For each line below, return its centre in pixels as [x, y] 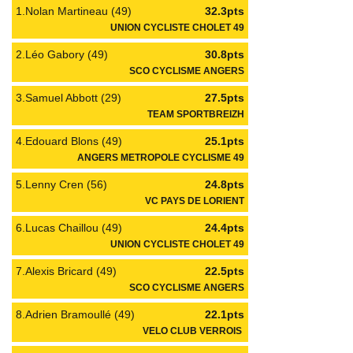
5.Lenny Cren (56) [61, 184]
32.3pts [225, 11]
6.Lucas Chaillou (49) [69, 228]
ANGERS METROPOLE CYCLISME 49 [161, 157]
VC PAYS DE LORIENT [195, 201]
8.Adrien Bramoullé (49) [75, 314]
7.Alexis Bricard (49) [66, 271]
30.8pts [225, 54]
